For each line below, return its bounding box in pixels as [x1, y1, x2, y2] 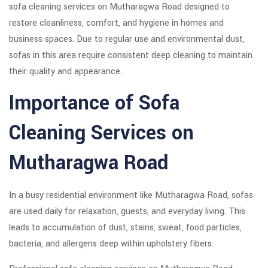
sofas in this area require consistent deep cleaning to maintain [9, 49, 252, 62]
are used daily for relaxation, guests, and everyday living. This [9, 205, 245, 218]
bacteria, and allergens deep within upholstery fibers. [9, 237, 214, 251]
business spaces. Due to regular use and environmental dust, [9, 33, 245, 46]
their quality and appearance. [9, 65, 122, 78]
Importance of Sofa [9, 89, 179, 118]
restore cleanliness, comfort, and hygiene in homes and [9, 17, 224, 30]
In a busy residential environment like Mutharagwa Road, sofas [9, 189, 253, 202]
